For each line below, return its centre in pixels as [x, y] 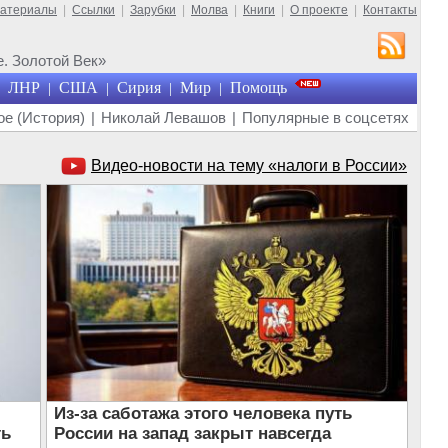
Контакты [390, 10]
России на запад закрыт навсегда [192, 433]
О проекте [319, 10]
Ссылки [93, 10]
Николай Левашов [163, 117]
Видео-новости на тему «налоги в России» [249, 165]
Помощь [258, 87]
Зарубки [153, 10]
